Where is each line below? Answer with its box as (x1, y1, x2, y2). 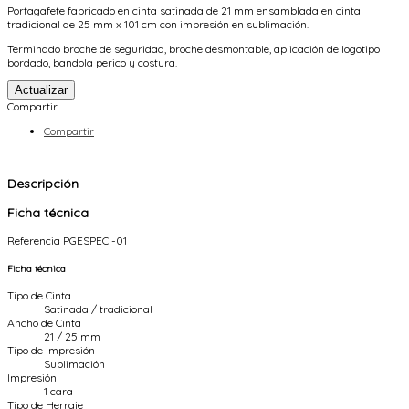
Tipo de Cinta (7, 288, 71, 303)
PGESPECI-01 (63, 233, 127, 247)
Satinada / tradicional (44, 302, 152, 317)
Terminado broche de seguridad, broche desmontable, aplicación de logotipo (7, 41, 380, 56)
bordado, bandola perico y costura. (7, 55, 177, 69)
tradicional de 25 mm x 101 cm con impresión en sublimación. (7, 16, 309, 31)
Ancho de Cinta (7, 316, 81, 330)
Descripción (7, 174, 79, 192)
